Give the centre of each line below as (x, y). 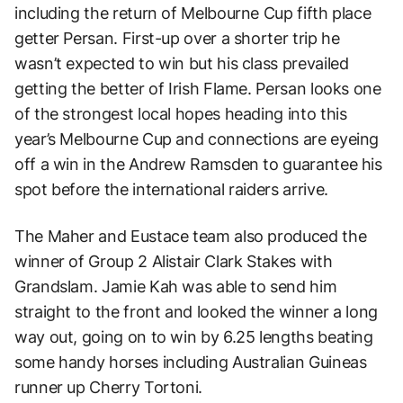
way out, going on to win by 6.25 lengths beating (194, 336)
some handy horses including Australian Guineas (191, 362)
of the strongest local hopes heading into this (181, 113)
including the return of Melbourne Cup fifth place (193, 13)
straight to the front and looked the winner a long (197, 311)
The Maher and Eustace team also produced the (191, 236)
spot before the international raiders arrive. (174, 189)
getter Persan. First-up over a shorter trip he (177, 38)
